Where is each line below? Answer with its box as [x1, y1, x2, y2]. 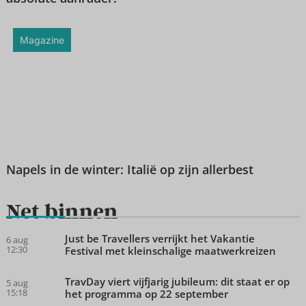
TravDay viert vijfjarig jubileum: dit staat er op [64, 274, 290, 288]
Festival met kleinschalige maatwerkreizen [64, 243, 276, 258]
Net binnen [5, 199, 117, 223]
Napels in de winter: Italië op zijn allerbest [5, 161, 253, 178]
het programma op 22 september [64, 286, 228, 301]
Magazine [19, 34, 64, 46]
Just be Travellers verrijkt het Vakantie [64, 231, 255, 245]
